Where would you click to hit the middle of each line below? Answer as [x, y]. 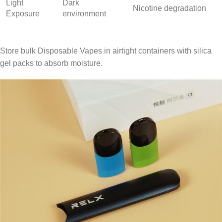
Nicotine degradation [169, 8]
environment [84, 14]
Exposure [23, 14]
